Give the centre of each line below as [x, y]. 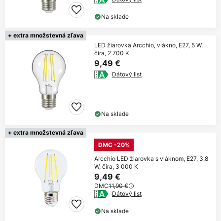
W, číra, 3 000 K [116, 166]
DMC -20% [114, 145]
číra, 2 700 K [112, 53]
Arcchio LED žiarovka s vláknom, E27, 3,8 [151, 159]
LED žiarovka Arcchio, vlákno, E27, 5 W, [148, 45]
